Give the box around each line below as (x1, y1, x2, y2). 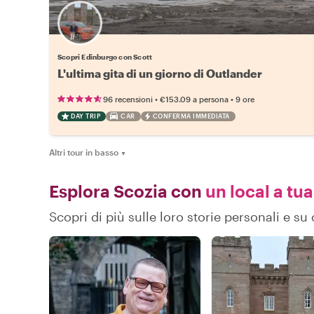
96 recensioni (103, 94, 153, 104)
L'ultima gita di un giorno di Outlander (57, 66, 262, 80)
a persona (193, 94, 228, 104)
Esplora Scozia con (49, 180, 202, 201)
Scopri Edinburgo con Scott (57, 52, 153, 61)
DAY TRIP (71, 111, 100, 120)
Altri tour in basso (49, 146, 118, 157)
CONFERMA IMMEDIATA (152, 111, 230, 120)
